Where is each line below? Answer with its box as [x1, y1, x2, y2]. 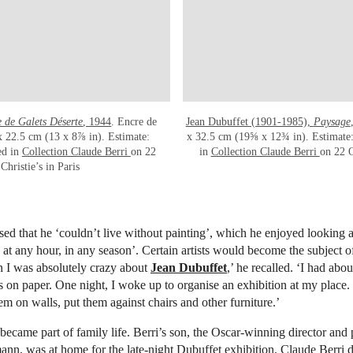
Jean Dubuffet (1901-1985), [185, 115, 314, 128]
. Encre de [111, 115, 158, 128]
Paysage [313, 115, 351, 128]
